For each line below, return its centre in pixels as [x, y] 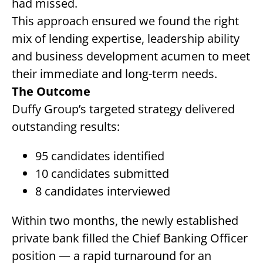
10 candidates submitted [102, 173]
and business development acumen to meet [131, 56]
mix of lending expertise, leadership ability [125, 38]
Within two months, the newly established [125, 220]
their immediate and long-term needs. [114, 74]
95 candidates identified [100, 156]
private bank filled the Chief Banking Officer [129, 238]
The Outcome [51, 91]
